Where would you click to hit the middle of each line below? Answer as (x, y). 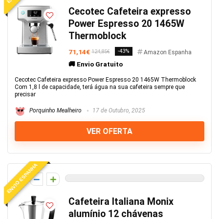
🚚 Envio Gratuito (96, 64)
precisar (25, 94)
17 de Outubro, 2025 (118, 111)
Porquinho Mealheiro (55, 111)
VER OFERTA (109, 131)
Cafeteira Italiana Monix (121, 202)
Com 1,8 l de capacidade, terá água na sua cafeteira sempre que (100, 87)
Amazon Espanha (168, 52)
